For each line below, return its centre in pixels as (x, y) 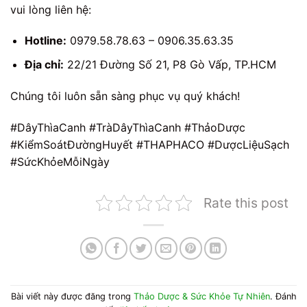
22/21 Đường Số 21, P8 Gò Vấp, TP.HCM (170, 65)
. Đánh (283, 297)
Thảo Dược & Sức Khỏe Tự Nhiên (201, 297)
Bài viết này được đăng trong (72, 297)
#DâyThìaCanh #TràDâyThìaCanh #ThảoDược (128, 127)
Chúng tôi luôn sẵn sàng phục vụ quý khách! (125, 96)
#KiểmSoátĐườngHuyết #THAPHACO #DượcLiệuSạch (150, 144)
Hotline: (45, 41)
